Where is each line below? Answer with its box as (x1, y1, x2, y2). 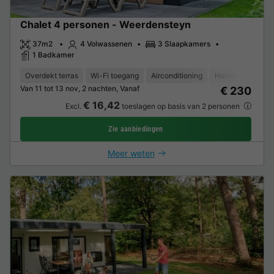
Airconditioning (151, 70, 202, 80)
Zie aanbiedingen (108, 124, 163, 133)
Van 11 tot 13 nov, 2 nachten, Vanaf (20, 83, 139, 93)
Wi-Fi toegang (91, 70, 139, 80)
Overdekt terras (25, 70, 78, 80)
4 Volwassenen (80, 39, 132, 49)
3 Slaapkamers (158, 39, 210, 49)
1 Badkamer (32, 50, 75, 60)
